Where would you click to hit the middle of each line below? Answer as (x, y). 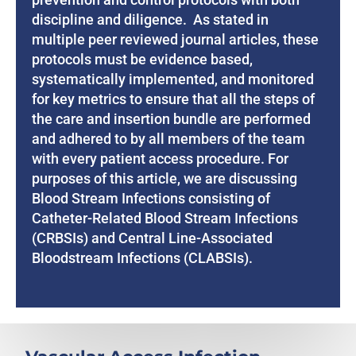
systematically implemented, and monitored (173, 79)
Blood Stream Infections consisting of (151, 199)
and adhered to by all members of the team (169, 139)
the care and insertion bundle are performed (172, 119)
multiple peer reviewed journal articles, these (176, 40)
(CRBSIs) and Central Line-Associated (153, 238)
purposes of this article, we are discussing (165, 179)
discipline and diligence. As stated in (151, 20)
